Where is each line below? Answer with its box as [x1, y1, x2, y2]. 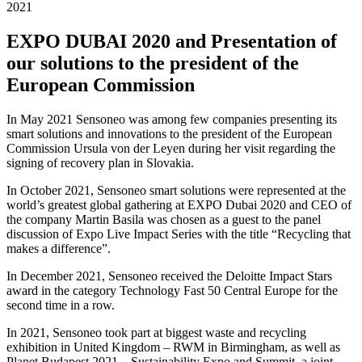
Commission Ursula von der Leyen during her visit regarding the [6, 141, 335, 155]
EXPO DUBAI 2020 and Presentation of [6, 30, 337, 52]
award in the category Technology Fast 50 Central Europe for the [6, 283, 338, 297]
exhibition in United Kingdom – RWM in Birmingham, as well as [6, 339, 340, 354]
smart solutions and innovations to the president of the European [6, 126, 332, 141]
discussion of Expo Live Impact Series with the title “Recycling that [6, 226, 351, 241]
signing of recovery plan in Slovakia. [6, 155, 194, 170]
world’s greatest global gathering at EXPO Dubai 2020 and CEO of [6, 197, 351, 212]
